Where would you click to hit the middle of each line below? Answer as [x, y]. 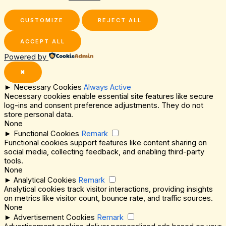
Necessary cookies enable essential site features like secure [109, 96]
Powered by [25, 57]
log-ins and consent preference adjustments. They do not [104, 105]
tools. [14, 161]
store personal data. [39, 114]
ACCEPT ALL [43, 41]
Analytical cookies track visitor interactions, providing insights [108, 189]
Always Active [107, 87]
